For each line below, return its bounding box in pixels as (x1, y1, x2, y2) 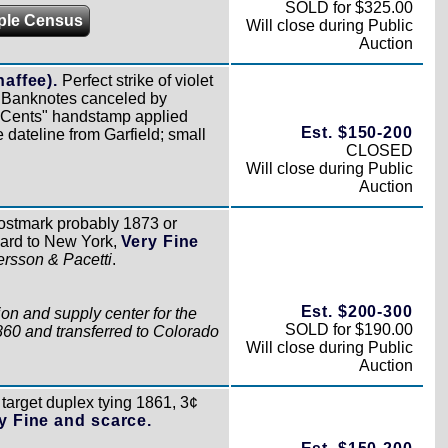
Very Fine (120, 232, 200, 250)
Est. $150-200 (300, 123, 413, 141)
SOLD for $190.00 (284, 320, 413, 338)
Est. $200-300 (300, 302, 413, 320)
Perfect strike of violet (57, 71, 213, 89)
